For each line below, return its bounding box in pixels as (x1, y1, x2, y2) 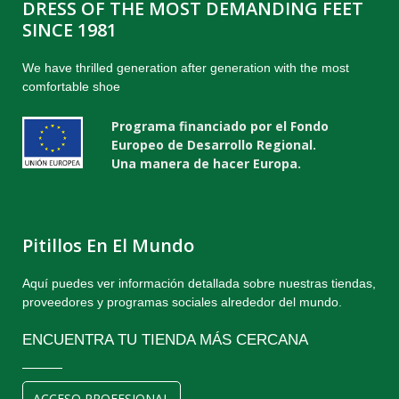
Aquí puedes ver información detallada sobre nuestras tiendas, (22, 276, 376, 290)
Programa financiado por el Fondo (111, 118, 329, 134)
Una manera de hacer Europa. (111, 155, 301, 172)
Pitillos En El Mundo (22, 233, 194, 257)
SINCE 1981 (22, 18, 117, 42)
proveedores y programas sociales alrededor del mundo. (22, 295, 342, 309)
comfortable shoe (22, 79, 120, 94)
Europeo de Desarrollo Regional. (111, 136, 316, 153)
